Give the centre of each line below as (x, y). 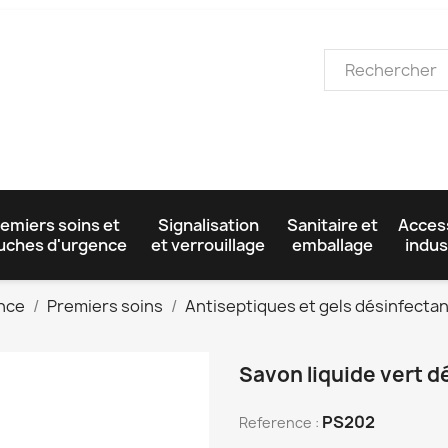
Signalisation (208, 224)
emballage (332, 244)
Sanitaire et (332, 224)
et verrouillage (208, 244)
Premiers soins (105, 305)
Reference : (279, 422)
